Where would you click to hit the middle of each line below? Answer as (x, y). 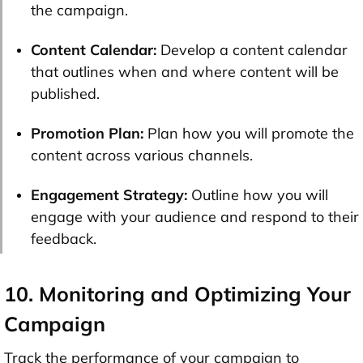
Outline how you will (260, 194)
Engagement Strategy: (111, 194)
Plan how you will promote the (249, 133)
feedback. (64, 238)
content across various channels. (142, 155)
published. (65, 93)
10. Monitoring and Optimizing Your (177, 293)
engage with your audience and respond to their (195, 216)
